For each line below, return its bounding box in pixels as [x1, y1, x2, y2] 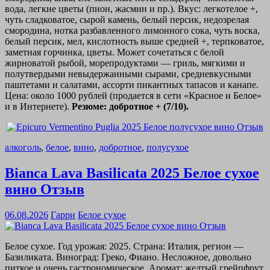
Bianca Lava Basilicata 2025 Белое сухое [5, 165, 259, 181]
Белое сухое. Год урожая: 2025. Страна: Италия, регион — [5, 240, 243, 251]
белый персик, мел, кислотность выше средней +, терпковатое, [5, 36, 264, 46]
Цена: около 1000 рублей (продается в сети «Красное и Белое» [5, 90, 262, 101]
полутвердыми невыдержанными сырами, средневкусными [5, 68, 251, 79]
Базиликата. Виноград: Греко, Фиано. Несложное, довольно [5, 251, 251, 262]
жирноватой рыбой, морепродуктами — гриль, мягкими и [5, 57, 245, 68]
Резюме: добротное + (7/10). [72, 101, 189, 111]
